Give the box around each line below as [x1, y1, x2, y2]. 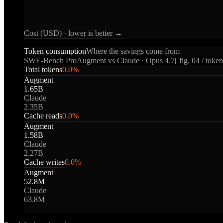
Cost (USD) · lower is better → [24, 29, 122, 38]
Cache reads [24, 111, 62, 120]
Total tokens [24, 65, 62, 74]
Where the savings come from [86, 47, 180, 56]
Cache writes [24, 158, 65, 167]
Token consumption [24, 47, 86, 56]
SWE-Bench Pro [24, 56, 77, 65]
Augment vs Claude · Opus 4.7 [77, 56, 175, 65]
